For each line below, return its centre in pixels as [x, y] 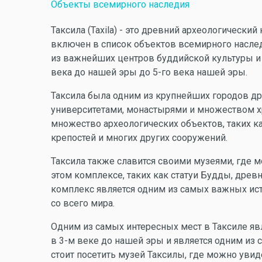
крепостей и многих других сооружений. [139, 138]
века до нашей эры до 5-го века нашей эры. [149, 72]
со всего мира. [83, 203]
